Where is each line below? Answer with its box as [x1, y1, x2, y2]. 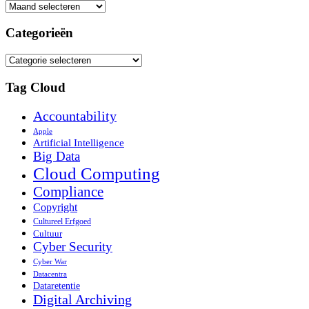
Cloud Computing [33, 163, 160, 183]
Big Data [33, 148, 80, 163]
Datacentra [33, 269, 67, 278]
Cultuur [33, 228, 62, 239]
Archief [5, 11, 38, 23]
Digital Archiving [33, 291, 132, 307]
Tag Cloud [6, 79, 66, 94]
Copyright [33, 200, 77, 214]
